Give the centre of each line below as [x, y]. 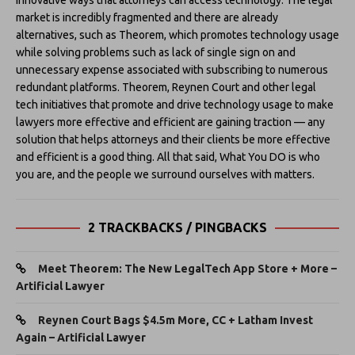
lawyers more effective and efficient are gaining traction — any [170, 122]
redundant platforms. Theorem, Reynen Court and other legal [166, 87]
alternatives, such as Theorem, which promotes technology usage [177, 34]
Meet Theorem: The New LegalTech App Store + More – [187, 268]
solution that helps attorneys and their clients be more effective [173, 139]
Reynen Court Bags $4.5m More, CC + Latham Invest [176, 320]
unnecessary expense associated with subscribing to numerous [172, 69]
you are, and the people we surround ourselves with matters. [165, 174]
